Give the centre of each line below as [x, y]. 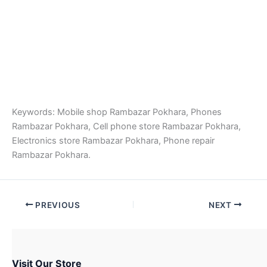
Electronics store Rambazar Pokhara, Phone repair [113, 140]
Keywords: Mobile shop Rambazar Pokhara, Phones [117, 112]
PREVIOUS [57, 205]
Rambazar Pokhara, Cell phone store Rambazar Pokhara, [126, 126]
